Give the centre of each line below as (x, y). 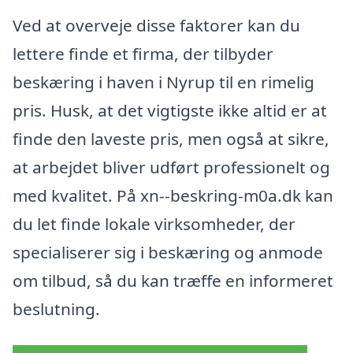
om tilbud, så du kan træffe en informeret (173, 281)
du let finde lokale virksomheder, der (154, 224)
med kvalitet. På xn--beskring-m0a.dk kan (173, 196)
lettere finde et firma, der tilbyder (143, 54)
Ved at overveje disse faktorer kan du (156, 26)
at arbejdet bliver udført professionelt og (171, 167)
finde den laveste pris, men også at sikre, (171, 139)
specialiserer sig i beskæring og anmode (168, 253)
